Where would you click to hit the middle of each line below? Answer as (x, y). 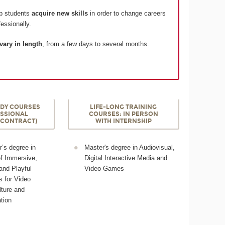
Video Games (104, 169)
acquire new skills (60, 13)
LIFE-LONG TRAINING (124, 107)
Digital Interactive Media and (126, 158)
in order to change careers (127, 13)
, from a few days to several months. (95, 44)
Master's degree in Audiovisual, (129, 148)
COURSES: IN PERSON (123, 114)
